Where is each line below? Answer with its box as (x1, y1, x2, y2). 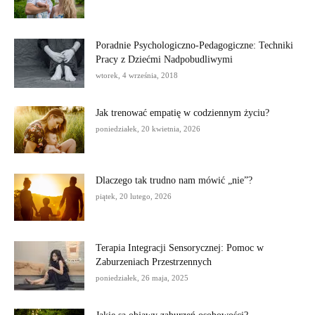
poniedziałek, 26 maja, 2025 (96, 273, 188, 282)
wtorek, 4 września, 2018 (96, 70, 178, 79)
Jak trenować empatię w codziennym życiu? (96, 107, 269, 118)
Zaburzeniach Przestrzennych (96, 256, 212, 267)
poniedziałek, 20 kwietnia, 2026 (96, 124, 200, 133)
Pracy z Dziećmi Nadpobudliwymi (96, 53, 233, 65)
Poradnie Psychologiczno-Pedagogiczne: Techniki (96, 39, 293, 51)
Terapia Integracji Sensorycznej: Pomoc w (96, 242, 264, 253)
